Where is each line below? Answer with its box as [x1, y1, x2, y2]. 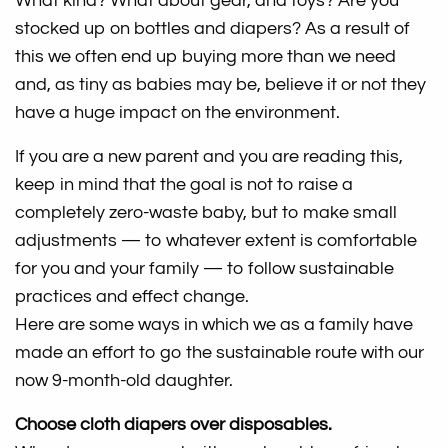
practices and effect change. [15, 287, 250, 307]
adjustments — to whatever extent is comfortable [15, 231, 418, 251]
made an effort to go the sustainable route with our [15, 343, 425, 363]
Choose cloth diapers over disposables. [15, 415, 333, 435]
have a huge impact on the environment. [15, 103, 341, 123]
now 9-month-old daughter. [15, 371, 234, 391]
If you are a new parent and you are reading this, [15, 147, 404, 167]
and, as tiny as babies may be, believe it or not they [15, 75, 427, 95]
